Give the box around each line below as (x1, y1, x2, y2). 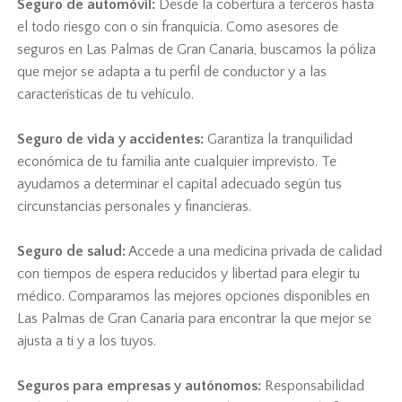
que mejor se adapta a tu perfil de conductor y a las (17, 64, 328, 80)
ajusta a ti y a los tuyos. (17, 333, 157, 349)
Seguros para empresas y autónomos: (17, 378, 262, 394)
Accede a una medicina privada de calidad (126, 243, 383, 259)
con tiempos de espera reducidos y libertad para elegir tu (17, 266, 361, 282)
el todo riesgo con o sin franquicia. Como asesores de (17, 19, 339, 35)
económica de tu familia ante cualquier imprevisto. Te (17, 153, 337, 170)
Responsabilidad (261, 378, 365, 394)
